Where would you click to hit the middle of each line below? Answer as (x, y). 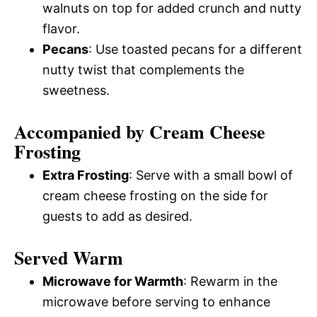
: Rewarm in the (230, 281)
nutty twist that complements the (143, 69)
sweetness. (76, 90)
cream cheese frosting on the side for (155, 195)
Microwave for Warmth (113, 281)
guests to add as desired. (117, 216)
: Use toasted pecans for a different (195, 49)
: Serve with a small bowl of (211, 175)
